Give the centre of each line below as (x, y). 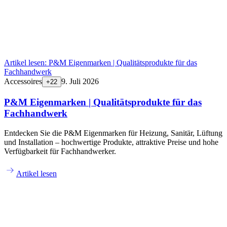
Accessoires (23, 82)
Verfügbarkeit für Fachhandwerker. (60, 151)
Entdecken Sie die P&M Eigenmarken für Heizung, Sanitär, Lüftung (113, 133)
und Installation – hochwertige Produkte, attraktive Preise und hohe (111, 142)
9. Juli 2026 (80, 82)
